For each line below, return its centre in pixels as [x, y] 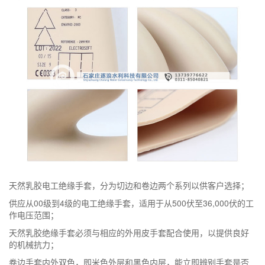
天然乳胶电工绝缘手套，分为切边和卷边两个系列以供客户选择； [129, 185]
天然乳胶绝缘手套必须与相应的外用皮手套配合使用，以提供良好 [129, 232]
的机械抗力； [34, 244]
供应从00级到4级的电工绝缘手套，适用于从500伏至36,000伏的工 [131, 203]
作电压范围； [34, 214]
